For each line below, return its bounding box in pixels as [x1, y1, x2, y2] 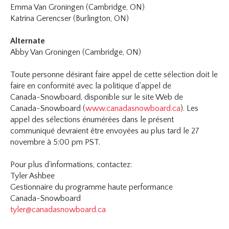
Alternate [10, 36, 45, 46]
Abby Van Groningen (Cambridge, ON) [10, 48, 142, 57]
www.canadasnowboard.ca [85, 104, 181, 113]
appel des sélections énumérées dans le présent [10, 115, 174, 125]
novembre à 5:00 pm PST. [10, 138, 101, 147]
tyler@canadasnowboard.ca [10, 205, 106, 215]
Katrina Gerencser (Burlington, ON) [10, 14, 129, 24]
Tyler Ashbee [10, 171, 55, 181]
